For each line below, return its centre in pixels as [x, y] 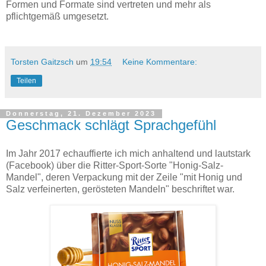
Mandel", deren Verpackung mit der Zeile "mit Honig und [124, 178]
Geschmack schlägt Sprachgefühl [111, 125]
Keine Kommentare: [160, 62]
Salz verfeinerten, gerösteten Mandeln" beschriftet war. [120, 189]
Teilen [26, 81]
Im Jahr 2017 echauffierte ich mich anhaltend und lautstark [128, 154]
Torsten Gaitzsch [42, 62]
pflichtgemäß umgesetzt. [57, 17]
